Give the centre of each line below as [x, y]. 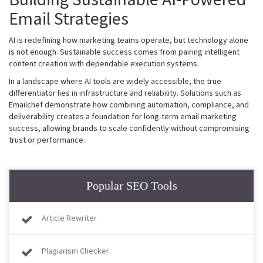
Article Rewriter [69, 218]
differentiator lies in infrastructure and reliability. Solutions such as [125, 92]
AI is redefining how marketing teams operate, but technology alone [129, 40]
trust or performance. [47, 139]
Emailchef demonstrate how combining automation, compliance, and [129, 104]
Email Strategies [69, 18]
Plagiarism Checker [75, 250]
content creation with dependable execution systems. [104, 63]
